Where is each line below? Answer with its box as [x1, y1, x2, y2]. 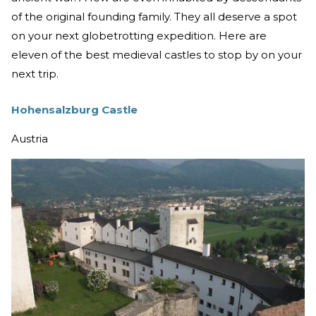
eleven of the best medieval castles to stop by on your [11, 48, 302, 62]
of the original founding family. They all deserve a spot [11, 10, 297, 24]
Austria [11, 132, 48, 146]
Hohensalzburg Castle [11, 103, 138, 117]
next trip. [11, 67, 59, 81]
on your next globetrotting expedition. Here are [11, 29, 267, 43]
